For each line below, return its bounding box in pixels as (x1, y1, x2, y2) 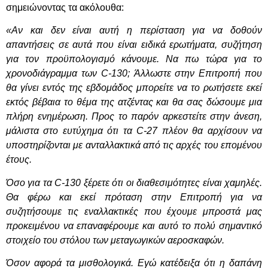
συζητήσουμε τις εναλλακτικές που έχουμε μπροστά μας (6, 206, 262, 217)
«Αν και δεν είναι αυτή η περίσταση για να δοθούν (6, 25, 262, 36)
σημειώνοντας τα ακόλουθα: (6, 2, 124, 13)
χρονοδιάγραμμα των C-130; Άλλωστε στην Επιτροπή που (6, 68, 262, 79)
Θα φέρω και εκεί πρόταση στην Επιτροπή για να (6, 191, 262, 202)
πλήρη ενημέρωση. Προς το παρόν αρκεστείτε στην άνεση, (6, 111, 262, 122)
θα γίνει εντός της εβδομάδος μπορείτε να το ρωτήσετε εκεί (6, 83, 262, 93)
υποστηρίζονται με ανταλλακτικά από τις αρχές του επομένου (6, 140, 262, 151)
